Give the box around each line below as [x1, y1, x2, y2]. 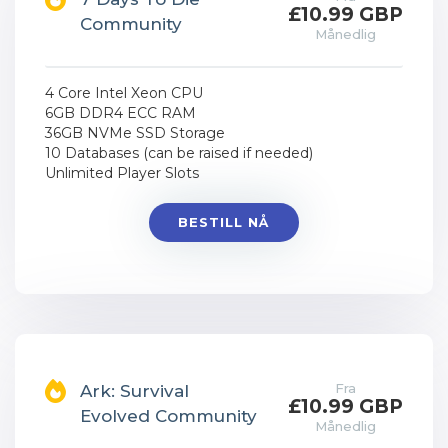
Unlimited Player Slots [45, 164, 199, 182]
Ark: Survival [80, 381, 189, 401]
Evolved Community [80, 406, 257, 426]
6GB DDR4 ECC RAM [45, 104, 196, 122]
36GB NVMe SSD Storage [45, 124, 225, 142]
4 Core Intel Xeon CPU [45, 84, 203, 102]
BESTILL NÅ [178, 214, 269, 230]
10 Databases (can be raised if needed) [45, 144, 313, 162]
